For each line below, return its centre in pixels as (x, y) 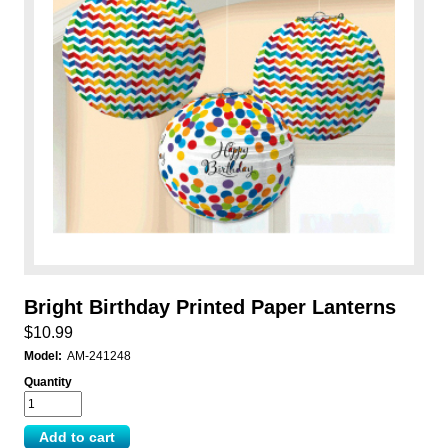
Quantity (47, 382)
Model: (42, 356)
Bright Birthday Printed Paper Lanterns (209, 307)
